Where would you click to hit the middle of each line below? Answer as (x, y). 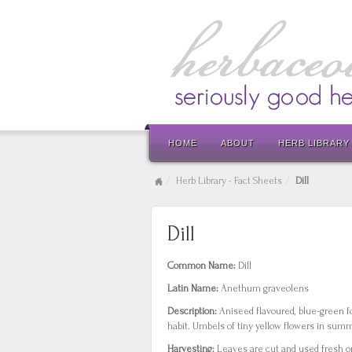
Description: (193, 311)
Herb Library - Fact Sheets (229, 181)
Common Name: (203, 266)
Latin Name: (194, 288)
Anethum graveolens (265, 288)
